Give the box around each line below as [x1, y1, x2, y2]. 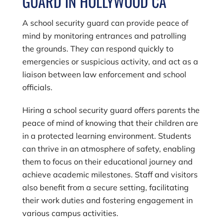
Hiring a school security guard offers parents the [22, 105, 200, 115]
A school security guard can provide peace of [22, 18, 188, 28]
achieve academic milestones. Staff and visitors [22, 169, 198, 179]
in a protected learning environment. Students [22, 131, 191, 141]
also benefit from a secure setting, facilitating [22, 182, 189, 192]
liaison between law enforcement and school [22, 69, 186, 79]
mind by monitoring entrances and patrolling [22, 31, 186, 41]
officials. [22, 82, 53, 92]
